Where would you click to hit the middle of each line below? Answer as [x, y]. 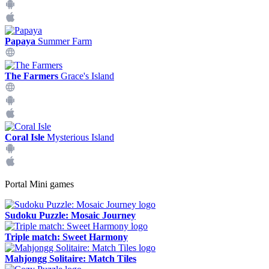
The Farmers [32, 76]
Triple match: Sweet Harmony [66, 237]
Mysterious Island [79, 137]
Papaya [20, 41]
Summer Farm [64, 41]
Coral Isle [25, 137]
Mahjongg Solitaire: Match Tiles [71, 258]
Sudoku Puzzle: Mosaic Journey [70, 215]
